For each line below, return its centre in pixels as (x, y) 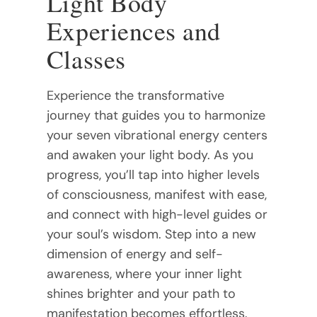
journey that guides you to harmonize (156, 115)
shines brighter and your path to (141, 293)
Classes (86, 58)
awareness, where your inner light (144, 273)
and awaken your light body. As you (150, 155)
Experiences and (133, 30)
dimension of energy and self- (134, 254)
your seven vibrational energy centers (157, 135)
